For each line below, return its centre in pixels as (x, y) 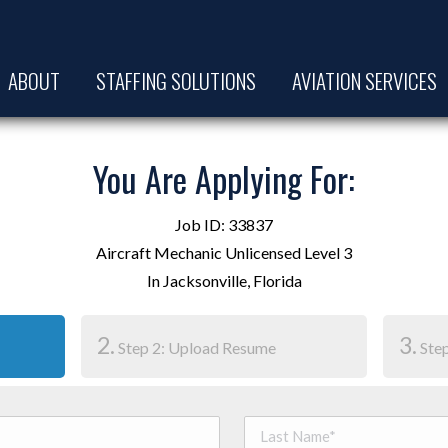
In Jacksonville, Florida (224, 280)
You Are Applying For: (224, 178)
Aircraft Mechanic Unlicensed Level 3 (224, 252)
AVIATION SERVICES (365, 80)
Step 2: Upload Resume (195, 347)
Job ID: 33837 (224, 224)
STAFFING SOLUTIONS (176, 80)
